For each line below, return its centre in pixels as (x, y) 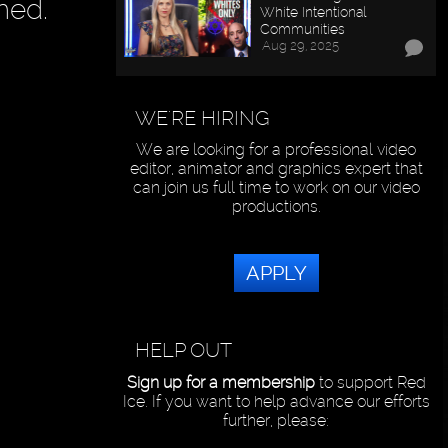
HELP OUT (184, 350)
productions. (276, 207)
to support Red (370, 383)
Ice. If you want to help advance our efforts (276, 402)
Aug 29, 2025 (301, 45)
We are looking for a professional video (276, 150)
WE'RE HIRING (203, 117)
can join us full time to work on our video (276, 188)
